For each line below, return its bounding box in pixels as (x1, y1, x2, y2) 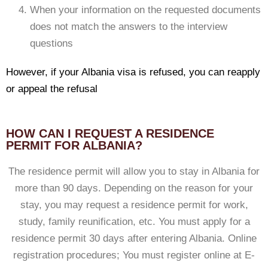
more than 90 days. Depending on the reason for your (15, 182, 253, 194)
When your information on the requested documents (30, 4, 261, 16)
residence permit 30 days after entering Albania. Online (11, 233, 257, 244)
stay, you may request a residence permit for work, (20, 199, 248, 211)
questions (30, 38, 73, 49)
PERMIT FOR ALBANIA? (6, 139, 142, 152)
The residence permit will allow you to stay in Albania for (8, 166, 260, 177)
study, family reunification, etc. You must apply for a (18, 216, 250, 227)
